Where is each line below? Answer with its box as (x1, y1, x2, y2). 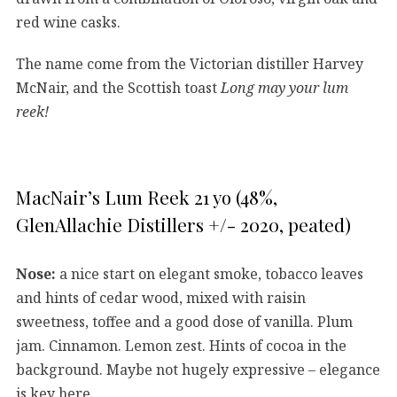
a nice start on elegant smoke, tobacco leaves (56, 263, 363, 284)
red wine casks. (16, 12, 121, 33)
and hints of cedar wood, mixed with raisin (16, 287, 306, 307)
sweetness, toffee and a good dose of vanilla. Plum (16, 311, 353, 331)
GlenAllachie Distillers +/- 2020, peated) (16, 211, 351, 237)
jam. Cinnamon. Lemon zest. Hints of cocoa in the (16, 335, 346, 355)
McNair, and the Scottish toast (16, 77, 221, 97)
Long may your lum (221, 77, 348, 97)
